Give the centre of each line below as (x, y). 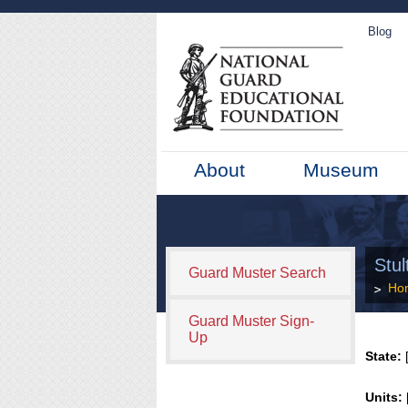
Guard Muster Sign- (251, 321)
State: (384, 356)
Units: (384, 397)
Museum (342, 170)
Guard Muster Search (257, 273)
